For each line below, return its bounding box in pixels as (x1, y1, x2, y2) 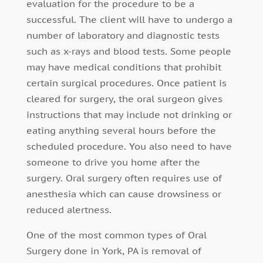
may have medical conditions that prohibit (26, 61, 221, 73)
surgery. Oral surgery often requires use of (26, 172, 222, 184)
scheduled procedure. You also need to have (26, 140, 232, 153)
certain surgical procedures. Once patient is (26, 77, 227, 89)
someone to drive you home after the (26, 156, 200, 168)
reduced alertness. (26, 204, 112, 216)
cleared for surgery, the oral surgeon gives (26, 93, 222, 105)
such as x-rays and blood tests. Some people (26, 45, 231, 58)
